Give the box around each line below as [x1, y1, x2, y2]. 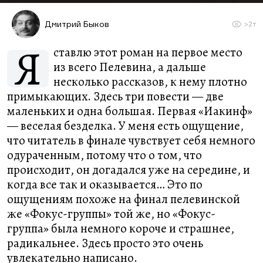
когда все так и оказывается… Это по [7, 176, 203, 193]
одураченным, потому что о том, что [7, 147, 202, 163]
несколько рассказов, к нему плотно [53, 73, 247, 90]
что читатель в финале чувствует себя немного [7, 132, 255, 149]
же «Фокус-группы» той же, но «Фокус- [7, 205, 215, 222]
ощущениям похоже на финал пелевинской [7, 191, 240, 207]
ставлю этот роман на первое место [53, 44, 242, 60]
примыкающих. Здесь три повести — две [7, 88, 224, 104]
